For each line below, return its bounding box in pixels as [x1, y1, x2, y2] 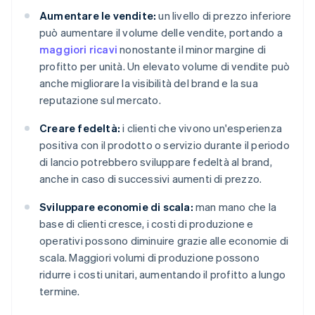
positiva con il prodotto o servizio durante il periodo [39, 138, 290, 153]
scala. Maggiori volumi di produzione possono [39, 250, 259, 265]
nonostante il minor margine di [117, 42, 266, 57]
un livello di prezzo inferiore [156, 8, 292, 23]
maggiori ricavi [39, 42, 117, 57]
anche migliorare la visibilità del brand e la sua [39, 76, 258, 91]
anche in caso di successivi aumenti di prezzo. [39, 172, 262, 186]
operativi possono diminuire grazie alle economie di [39, 233, 289, 248]
